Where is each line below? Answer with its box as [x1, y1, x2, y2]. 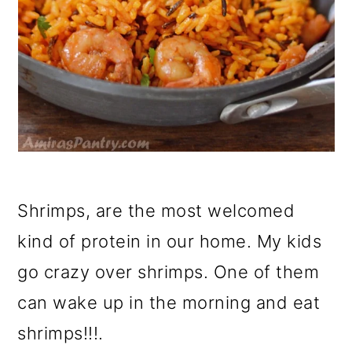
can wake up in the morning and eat [17, 292, 321, 313]
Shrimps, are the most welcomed [17, 200, 295, 222]
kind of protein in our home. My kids [17, 231, 322, 252]
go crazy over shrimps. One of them [17, 262, 320, 283]
